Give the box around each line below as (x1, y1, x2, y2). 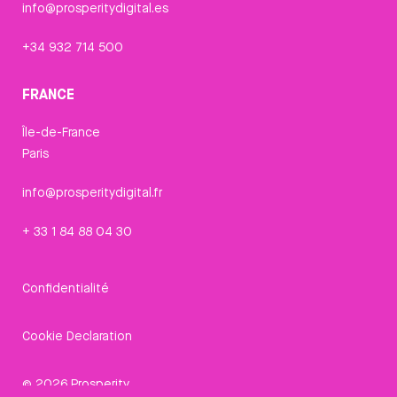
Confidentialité (22, 279, 109, 296)
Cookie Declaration (22, 327, 132, 344)
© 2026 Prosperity (22, 375, 129, 392)
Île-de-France (22, 123, 100, 140)
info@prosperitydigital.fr (22, 183, 162, 200)
